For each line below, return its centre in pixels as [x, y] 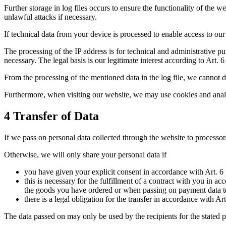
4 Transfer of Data [51, 116]
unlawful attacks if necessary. [50, 17]
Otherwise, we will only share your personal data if [85, 154]
